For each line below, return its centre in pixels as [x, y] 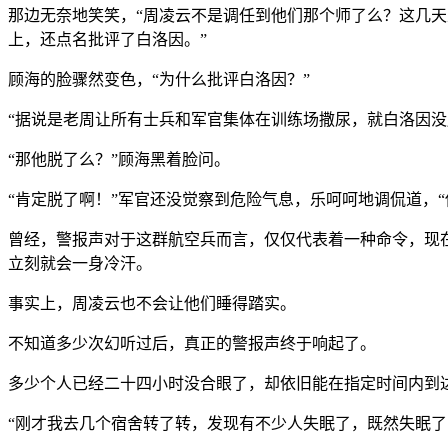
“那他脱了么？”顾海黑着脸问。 [119, 159]
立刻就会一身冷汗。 [80, 263]
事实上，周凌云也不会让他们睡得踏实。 [152, 303]
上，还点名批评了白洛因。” [107, 39]
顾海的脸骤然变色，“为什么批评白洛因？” [159, 79]
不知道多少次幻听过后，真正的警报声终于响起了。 [192, 343]
